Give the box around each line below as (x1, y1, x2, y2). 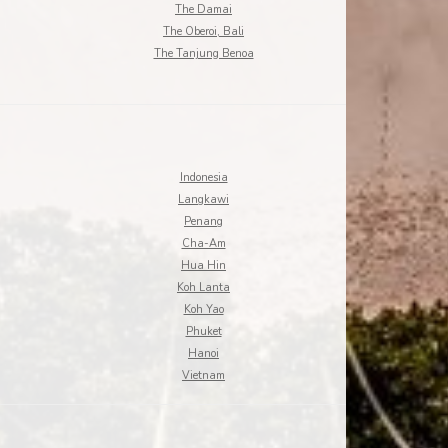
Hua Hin (181, 258, 226, 273)
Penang (184, 214, 223, 229)
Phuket (185, 324, 222, 339)
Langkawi (178, 192, 229, 207)
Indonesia (179, 170, 228, 185)
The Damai (175, 2, 232, 17)
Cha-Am (181, 236, 226, 251)
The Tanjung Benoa (153, 46, 254, 61)
